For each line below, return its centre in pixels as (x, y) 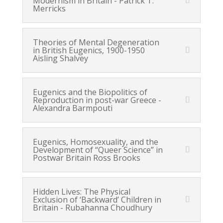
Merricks (49, 8)
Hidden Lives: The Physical (81, 192)
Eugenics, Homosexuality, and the (95, 142)
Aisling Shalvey (60, 58)
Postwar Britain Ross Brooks (86, 158)
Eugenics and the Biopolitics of (90, 92)
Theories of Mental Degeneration (96, 42)
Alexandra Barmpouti (72, 108)
